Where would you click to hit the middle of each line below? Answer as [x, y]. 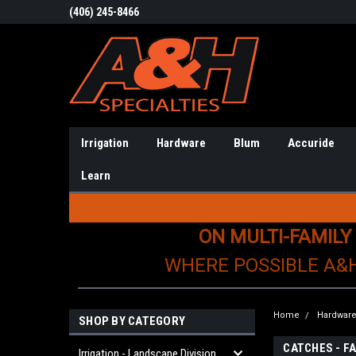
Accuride [311, 143]
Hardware [181, 143]
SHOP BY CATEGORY [132, 321]
